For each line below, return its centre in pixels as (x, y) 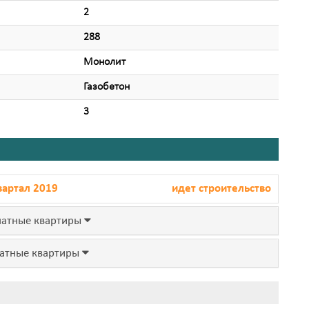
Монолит (104, 62)
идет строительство (221, 189)
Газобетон (107, 87)
